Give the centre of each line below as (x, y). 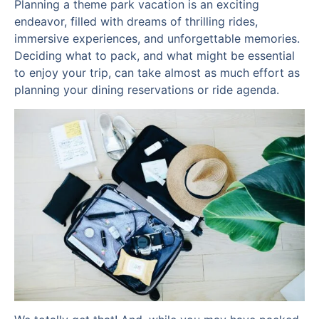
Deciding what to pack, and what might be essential (155, 56)
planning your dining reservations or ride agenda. (147, 90)
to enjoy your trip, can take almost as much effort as (157, 73)
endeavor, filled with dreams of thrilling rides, (136, 22)
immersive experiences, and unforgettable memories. (157, 39)
